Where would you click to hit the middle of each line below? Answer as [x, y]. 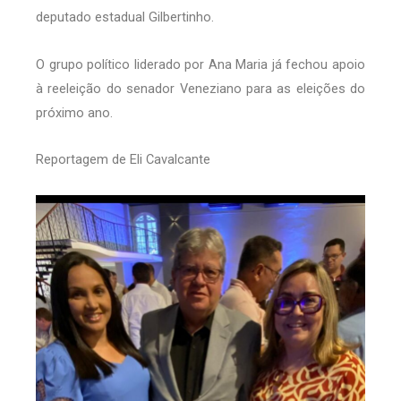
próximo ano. [74, 112]
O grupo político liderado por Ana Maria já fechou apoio [200, 64]
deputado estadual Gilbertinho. [125, 17]
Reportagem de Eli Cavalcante [123, 160]
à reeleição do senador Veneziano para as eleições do [200, 88]
